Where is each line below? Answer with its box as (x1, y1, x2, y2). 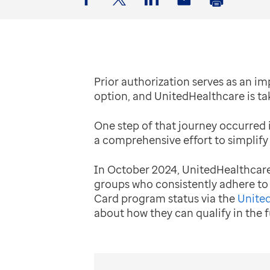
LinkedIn (145, 8, 185, 21)
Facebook (80, 8, 124, 21)
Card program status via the (94, 190, 237, 206)
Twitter (112, 8, 143, 21)
